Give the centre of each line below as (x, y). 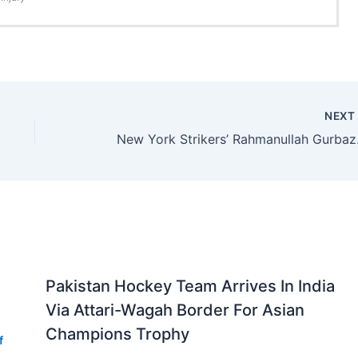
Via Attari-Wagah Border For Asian (175, 310)
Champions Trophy (117, 334)
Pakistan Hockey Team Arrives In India (190, 286)
